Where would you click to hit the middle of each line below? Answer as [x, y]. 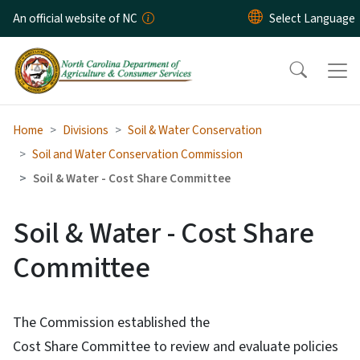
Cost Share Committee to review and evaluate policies [176, 346]
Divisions [86, 130]
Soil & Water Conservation [195, 130]
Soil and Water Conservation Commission [137, 154]
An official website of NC [75, 18]
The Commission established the [111, 322]
